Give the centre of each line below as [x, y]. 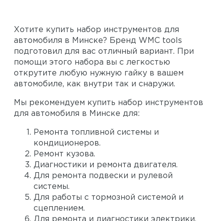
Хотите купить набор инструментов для [96, 30]
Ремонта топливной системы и [96, 133]
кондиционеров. [67, 144]
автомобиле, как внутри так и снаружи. [96, 84]
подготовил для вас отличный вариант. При [104, 52]
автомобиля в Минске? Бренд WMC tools [98, 41]
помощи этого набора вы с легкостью [92, 63]
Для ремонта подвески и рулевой [103, 176]
